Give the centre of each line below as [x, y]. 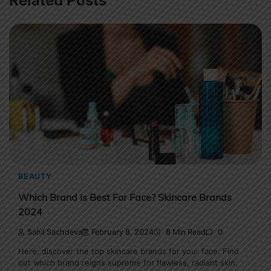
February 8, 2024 [122, 232]
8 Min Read [185, 232]
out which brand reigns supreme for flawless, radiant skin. [128, 263]
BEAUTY [35, 176]
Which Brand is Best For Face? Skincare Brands [125, 197]
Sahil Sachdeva [55, 232]
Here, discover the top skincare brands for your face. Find [129, 251]
